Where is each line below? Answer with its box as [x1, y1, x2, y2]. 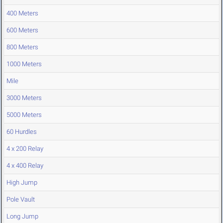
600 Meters [6, 26, 38, 34]
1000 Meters [6, 60, 42, 68]
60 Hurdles [6, 128, 37, 136]
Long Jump [6, 213, 38, 221]
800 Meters [6, 43, 38, 51]
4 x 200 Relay [6, 145, 43, 153]
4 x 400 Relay [6, 162, 43, 170]
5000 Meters [6, 111, 42, 119]
